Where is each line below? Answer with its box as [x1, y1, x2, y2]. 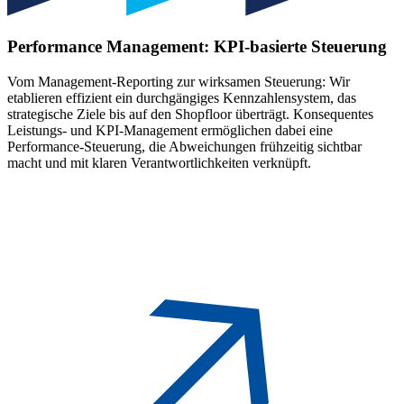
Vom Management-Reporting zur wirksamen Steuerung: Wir [7, 73, 350, 89]
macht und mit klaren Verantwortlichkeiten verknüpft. [7, 154, 311, 170]
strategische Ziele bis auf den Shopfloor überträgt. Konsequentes [7, 106, 373, 122]
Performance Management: [7, 36, 209, 56]
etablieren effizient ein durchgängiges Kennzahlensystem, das [7, 89, 356, 106]
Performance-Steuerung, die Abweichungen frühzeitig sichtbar [7, 138, 362, 154]
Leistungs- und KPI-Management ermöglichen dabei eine [7, 122, 333, 138]
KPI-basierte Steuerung [214, 36, 387, 56]
